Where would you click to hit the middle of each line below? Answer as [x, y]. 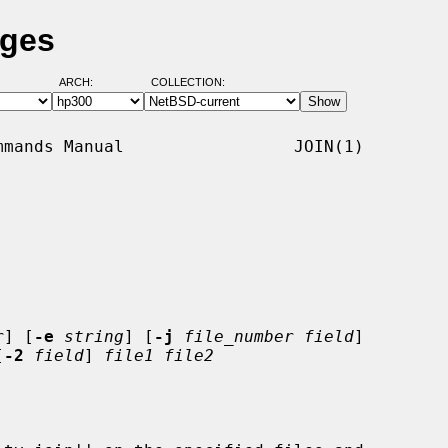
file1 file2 [159, 355]
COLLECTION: [187, 82]
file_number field [269, 336]
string [94, 336]
